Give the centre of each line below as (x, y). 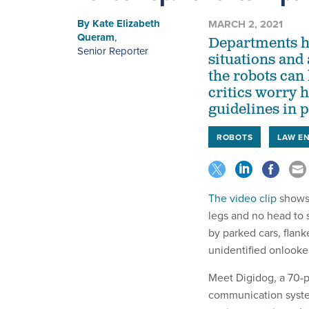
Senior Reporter (113, 50)
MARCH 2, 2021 (246, 24)
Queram (96, 37)
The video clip (242, 198)
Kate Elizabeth (126, 23)
